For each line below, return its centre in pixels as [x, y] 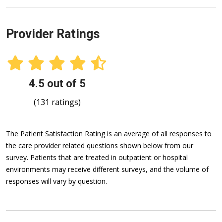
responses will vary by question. [56, 181]
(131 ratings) [57, 102]
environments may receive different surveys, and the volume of [107, 169]
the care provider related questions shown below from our [100, 146]
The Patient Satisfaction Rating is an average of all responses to [109, 134]
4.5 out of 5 [57, 84]
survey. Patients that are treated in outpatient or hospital [97, 158]
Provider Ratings [53, 34]
